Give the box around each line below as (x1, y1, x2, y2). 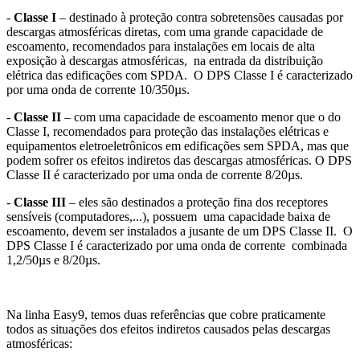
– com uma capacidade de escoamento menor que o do (61, 109, 341, 124)
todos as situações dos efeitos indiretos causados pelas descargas (6, 321, 330, 336)
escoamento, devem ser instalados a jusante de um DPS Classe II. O (6, 223, 353, 238)
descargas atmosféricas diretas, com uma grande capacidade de (6, 24, 323, 39)
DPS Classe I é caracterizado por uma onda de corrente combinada (6, 238, 347, 252)
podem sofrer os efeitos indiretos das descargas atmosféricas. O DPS (6, 153, 352, 167)
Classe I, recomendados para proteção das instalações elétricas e (6, 124, 329, 138)
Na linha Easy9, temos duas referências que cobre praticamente (6, 307, 325, 321)
